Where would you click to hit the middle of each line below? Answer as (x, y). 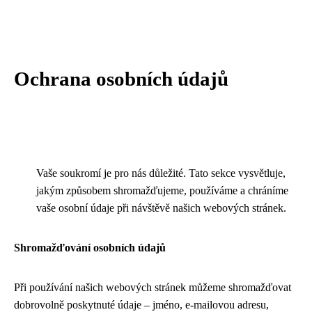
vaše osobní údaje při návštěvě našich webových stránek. (161, 208)
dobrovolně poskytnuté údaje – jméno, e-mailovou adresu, (141, 305)
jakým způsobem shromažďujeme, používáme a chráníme (162, 190)
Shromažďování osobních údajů (90, 248)
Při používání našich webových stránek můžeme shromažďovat (153, 287)
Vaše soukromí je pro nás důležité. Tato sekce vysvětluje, (161, 173)
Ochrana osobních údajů (121, 79)
